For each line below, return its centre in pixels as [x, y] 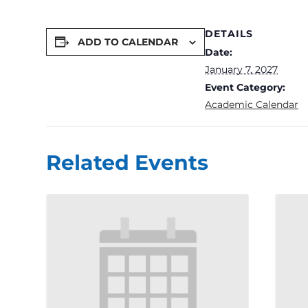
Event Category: [245, 87]
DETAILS [229, 34]
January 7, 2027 [241, 69]
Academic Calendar [252, 104]
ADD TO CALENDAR [128, 42]
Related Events [127, 163]
